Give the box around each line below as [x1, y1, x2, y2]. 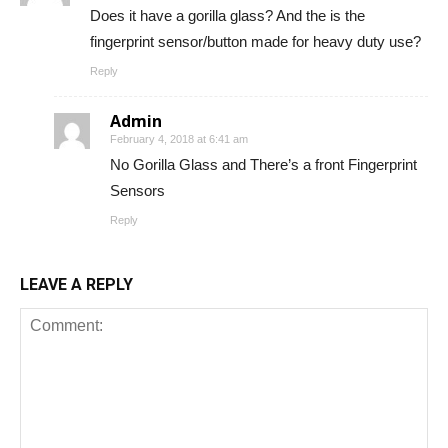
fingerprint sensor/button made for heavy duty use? [90, 32, 421, 50]
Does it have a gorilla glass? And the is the [90, 6, 365, 24]
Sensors [110, 181, 165, 199]
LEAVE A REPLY [20, 274, 133, 294]
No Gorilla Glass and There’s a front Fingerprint [110, 155, 417, 173]
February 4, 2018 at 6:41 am [110, 132, 248, 145]
